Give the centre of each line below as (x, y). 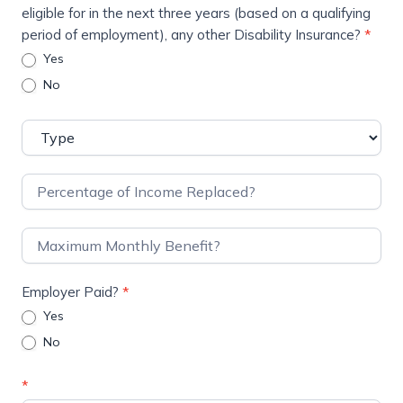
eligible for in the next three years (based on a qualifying (196, 13)
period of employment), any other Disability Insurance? (193, 35)
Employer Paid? (72, 292)
